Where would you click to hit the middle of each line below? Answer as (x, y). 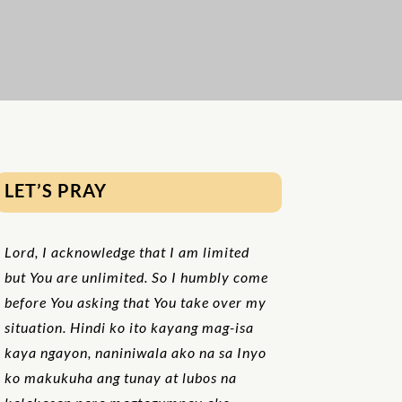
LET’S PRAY (55, 191)
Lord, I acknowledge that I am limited (127, 251)
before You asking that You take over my (135, 301)
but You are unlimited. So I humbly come (136, 276)
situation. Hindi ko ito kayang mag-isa (129, 327)
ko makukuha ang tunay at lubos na (120, 377)
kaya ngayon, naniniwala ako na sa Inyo (135, 352)
